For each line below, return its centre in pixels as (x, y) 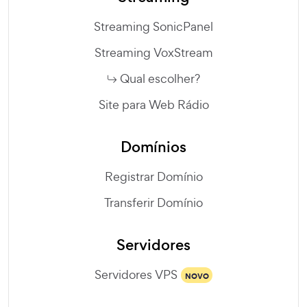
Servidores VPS (136, 275)
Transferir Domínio (153, 203)
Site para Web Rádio (153, 105)
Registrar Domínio (153, 177)
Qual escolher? (160, 79)
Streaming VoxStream (153, 53)
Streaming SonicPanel (153, 27)
